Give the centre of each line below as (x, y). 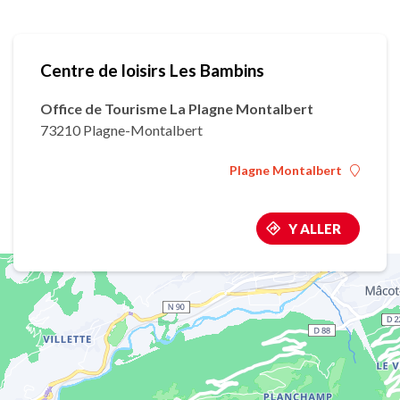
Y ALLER (315, 229)
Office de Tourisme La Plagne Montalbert (177, 109)
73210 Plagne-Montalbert (121, 130)
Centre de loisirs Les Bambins (152, 71)
